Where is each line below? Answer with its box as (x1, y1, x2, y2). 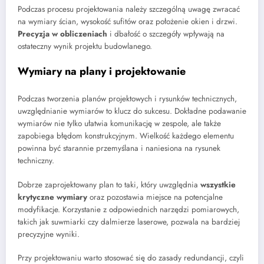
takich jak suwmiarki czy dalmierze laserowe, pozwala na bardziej (18, 216, 240, 227)
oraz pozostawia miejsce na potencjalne (87, 191, 223, 203)
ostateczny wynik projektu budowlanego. (18, 40, 152, 52)
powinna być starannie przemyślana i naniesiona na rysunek (18, 143, 220, 154)
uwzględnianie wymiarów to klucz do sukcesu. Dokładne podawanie (18, 105, 246, 117)
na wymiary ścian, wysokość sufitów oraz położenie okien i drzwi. (18, 15, 237, 27)
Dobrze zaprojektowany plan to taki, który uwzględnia (18, 179, 200, 190)
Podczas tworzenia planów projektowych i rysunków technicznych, (18, 93, 237, 105)
